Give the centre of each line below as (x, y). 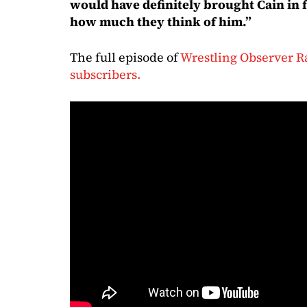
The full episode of (125, 57)
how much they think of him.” (161, 21)
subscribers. (105, 74)
